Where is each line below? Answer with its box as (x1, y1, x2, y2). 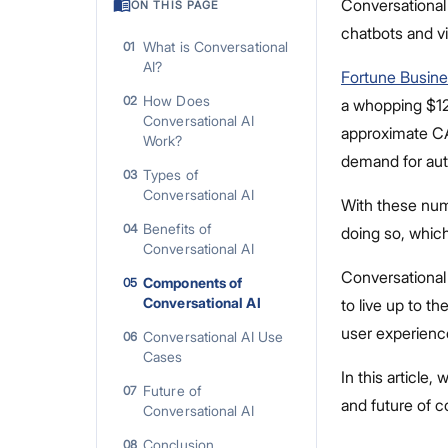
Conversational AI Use (143, 328, 284, 345)
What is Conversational (143, 38, 289, 55)
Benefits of (143, 220, 212, 237)
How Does (143, 92, 210, 109)
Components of (143, 274, 243, 291)
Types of (143, 166, 198, 183)
